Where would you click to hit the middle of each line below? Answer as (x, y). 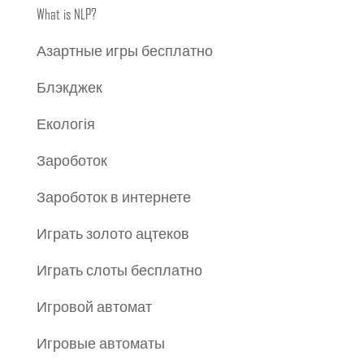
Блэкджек (69, 89)
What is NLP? (66, 15)
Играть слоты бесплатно (119, 271)
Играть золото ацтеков (113, 235)
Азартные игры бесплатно (124, 52)
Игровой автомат (94, 308)
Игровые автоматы (100, 344)
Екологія (65, 125)
